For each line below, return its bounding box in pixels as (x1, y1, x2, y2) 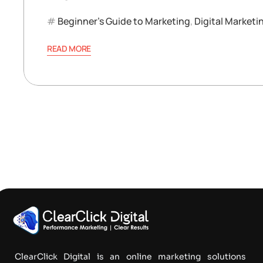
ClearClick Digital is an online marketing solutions (15, 251, 246, 262)
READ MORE (47, 42, 92, 54)
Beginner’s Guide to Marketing (58, 14, 190, 28)
